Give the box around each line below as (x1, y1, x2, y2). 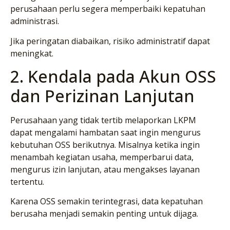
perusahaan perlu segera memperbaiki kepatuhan (10, 3, 205, 15)
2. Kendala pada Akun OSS (10, 65, 216, 88)
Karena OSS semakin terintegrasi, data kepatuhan (10, 196, 203, 207)
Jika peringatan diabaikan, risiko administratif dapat (10, 35, 210, 47)
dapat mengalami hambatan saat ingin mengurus (10, 127, 201, 139)
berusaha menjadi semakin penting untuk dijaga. (10, 208, 198, 220)
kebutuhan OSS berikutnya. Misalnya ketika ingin (10, 139, 200, 151)
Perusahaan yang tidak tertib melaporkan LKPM (10, 114, 196, 126)
